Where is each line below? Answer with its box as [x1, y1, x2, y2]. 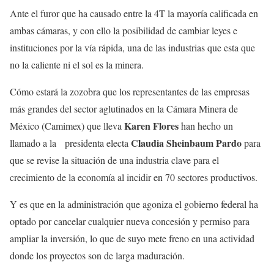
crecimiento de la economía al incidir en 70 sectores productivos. [10, 171, 257, 184]
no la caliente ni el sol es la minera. [10, 58, 144, 72]
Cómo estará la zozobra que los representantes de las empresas [10, 85, 250, 98]
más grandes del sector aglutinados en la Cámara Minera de [10, 102, 238, 116]
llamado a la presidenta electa [10, 136, 131, 150]
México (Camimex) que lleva [10, 119, 124, 133]
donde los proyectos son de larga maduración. [10, 249, 185, 262]
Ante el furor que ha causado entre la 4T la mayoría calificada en [10, 7, 258, 20]
